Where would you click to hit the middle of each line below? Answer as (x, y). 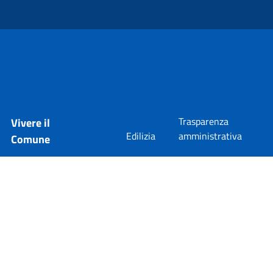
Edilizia (141, 136)
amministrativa (211, 136)
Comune (30, 139)
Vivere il (30, 123)
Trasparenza (204, 121)
